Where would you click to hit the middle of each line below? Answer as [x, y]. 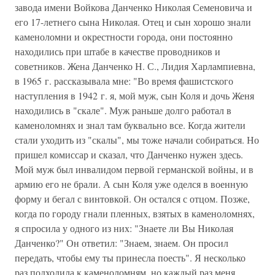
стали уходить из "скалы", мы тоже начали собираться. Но [137, 140]
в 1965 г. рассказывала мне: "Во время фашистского [124, 81]
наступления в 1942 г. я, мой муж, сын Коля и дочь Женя [134, 95]
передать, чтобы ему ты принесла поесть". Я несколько [130, 258]
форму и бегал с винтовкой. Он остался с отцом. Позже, [132, 199]
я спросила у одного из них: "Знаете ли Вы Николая [124, 228]
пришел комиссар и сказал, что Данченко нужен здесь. [129, 154]
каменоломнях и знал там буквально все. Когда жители [130, 125]
